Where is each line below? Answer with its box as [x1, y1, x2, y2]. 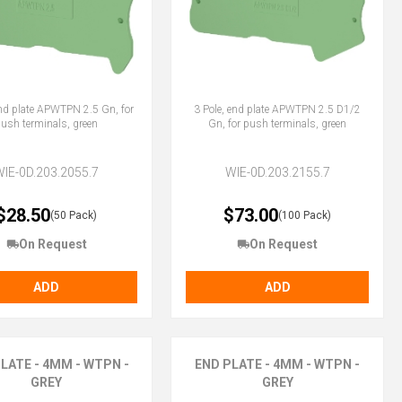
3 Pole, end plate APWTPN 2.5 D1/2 [194, 102, 362, 116]
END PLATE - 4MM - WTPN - [195, 356, 361, 371]
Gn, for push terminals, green [208, 117, 347, 130]
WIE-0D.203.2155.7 [224, 164, 330, 179]
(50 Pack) [50, 208, 98, 222]
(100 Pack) [278, 208, 332, 222]
